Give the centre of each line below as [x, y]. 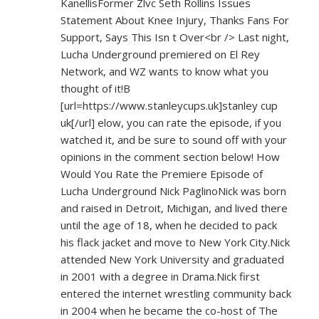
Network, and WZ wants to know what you [164, 71]
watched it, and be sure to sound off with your [174, 140]
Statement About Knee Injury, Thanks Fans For [175, 20]
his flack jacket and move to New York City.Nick [175, 242]
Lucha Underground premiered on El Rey [160, 54]
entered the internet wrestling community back [176, 293]
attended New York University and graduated [172, 259]
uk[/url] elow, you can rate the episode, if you [171, 122]
